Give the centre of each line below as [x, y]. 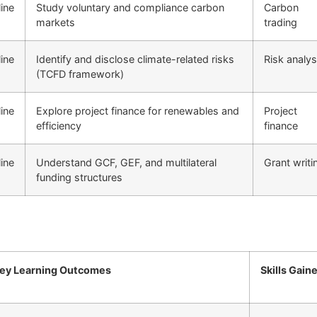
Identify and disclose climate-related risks [135, 59]
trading [281, 23]
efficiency [59, 126]
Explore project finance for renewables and [138, 111]
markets [56, 23]
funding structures [79, 178]
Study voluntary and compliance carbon [130, 8]
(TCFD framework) [80, 74]
